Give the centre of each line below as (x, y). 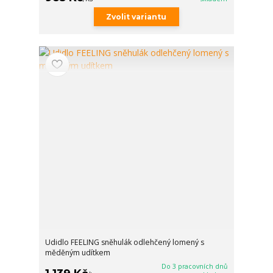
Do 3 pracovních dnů (195, 267)
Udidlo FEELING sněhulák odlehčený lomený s (125, 243)
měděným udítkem (78, 253)
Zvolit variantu (136, 17)
